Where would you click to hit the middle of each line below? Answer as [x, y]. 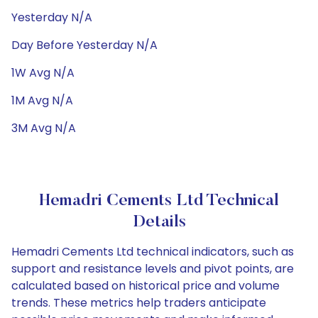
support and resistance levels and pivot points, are [153, 269]
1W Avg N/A [43, 73]
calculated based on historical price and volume [146, 286]
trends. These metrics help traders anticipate [139, 303]
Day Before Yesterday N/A [84, 45]
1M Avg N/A [42, 100]
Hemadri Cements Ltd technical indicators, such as [153, 252]
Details [159, 222]
